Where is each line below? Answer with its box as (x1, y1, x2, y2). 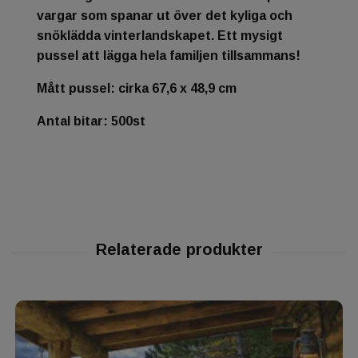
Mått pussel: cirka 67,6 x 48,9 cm (37, 81, 237, 95)
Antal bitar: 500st (37, 113, 145, 128)
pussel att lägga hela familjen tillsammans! (37, 48, 300, 62)
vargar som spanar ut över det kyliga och (37, 8, 292, 22)
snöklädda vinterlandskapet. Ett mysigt (37, 28, 283, 42)
